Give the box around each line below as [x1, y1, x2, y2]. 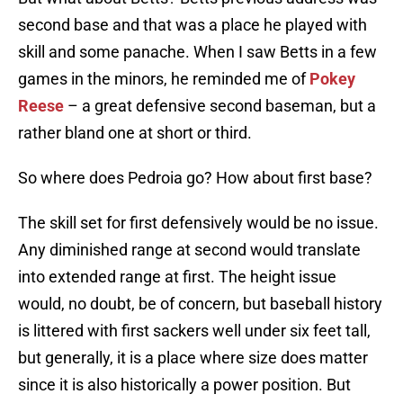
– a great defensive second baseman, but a [64, 96, 376, 116]
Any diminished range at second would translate [18, 240, 361, 260]
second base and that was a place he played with [18, 15, 367, 35]
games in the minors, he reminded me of [18, 69, 309, 89]
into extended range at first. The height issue [18, 267, 336, 287]
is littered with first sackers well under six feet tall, [18, 321, 371, 341]
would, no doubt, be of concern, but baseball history [18, 294, 382, 314]
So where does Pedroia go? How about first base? [18, 168, 372, 188]
